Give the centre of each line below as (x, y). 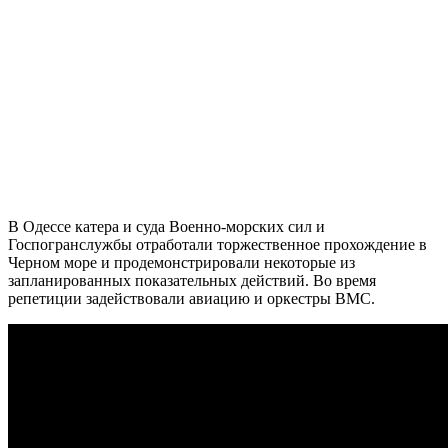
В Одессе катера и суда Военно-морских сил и (166, 226)
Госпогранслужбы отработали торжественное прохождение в (217, 244)
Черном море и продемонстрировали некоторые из (181, 262)
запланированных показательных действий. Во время (192, 280)
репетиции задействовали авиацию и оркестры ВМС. (191, 298)
